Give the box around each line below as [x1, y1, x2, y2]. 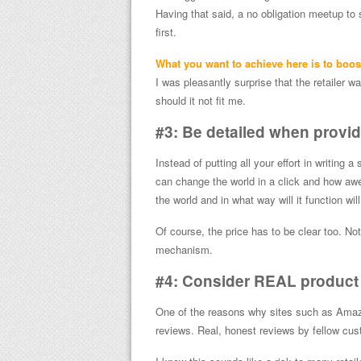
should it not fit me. [155, 92, 246, 108]
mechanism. [155, 241, 213, 257]
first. [155, 23, 176, 39]
